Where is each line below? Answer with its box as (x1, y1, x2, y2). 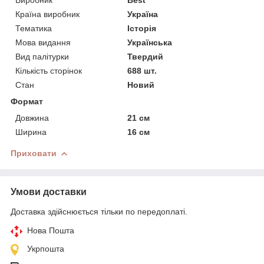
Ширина (15, 127, 47, 137)
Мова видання (15, 37, 71, 47)
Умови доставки (11, 186, 87, 197)
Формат (11, 96, 43, 106)
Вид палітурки (15, 51, 69, 61)
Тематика (15, 23, 52, 33)
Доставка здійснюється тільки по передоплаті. (11, 206, 187, 216)
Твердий (127, 51, 164, 61)
